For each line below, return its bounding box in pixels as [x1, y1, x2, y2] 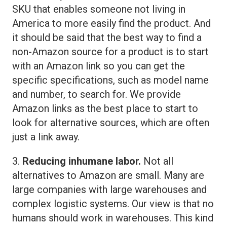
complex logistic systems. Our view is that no [12, 197, 214, 210]
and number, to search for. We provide [12, 88, 181, 100]
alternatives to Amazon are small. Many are [12, 169, 204, 181]
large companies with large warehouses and [12, 183, 207, 196]
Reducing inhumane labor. [22, 155, 141, 167]
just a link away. [12, 130, 80, 143]
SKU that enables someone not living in [12, 3, 185, 15]
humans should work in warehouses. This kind [12, 211, 213, 224]
